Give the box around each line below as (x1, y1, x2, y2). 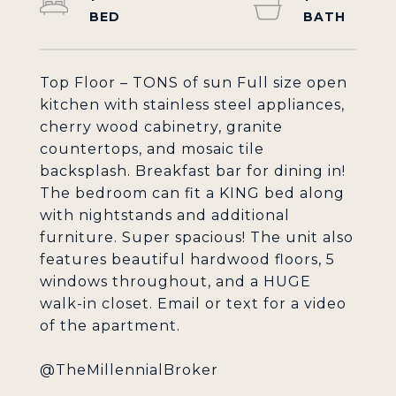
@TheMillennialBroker (40, 362, 218, 378)
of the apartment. (40, 317, 180, 334)
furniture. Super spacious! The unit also (40, 229, 354, 246)
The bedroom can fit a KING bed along (40, 185, 345, 202)
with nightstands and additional (40, 207, 290, 224)
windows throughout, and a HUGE (40, 273, 311, 290)
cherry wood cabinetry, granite (40, 118, 283, 135)
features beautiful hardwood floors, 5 (40, 251, 335, 268)
